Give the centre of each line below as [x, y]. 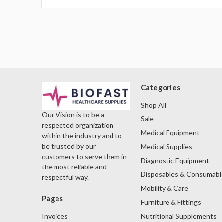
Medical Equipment [170, 133]
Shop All [153, 105]
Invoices [55, 216]
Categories [160, 87]
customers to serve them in [84, 157]
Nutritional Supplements [178, 216]
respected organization [78, 125]
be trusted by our [69, 146]
